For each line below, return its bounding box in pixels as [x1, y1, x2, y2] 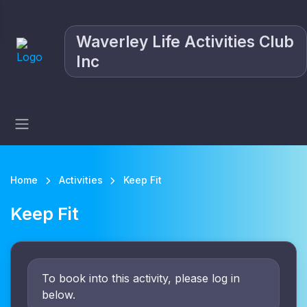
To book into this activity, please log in [42, 271, 240, 286]
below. [42, 288, 75, 302]
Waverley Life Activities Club [75, 32, 294, 51]
